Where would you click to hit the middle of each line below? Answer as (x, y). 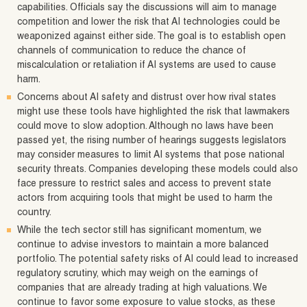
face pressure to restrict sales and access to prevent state (144, 184)
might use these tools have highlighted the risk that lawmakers (153, 112)
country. (34, 213)
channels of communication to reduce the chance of (132, 51)
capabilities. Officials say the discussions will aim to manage (147, 8)
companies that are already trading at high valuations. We (142, 288)
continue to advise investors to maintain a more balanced (143, 245)
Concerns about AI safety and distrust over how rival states (147, 98)
